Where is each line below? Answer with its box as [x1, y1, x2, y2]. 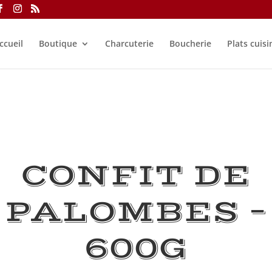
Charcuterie [104, 38, 154, 49]
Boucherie [169, 38, 211, 49]
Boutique [38, 38, 77, 49]
